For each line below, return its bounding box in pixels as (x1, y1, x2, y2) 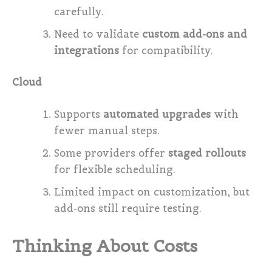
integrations (54, 44, 120, 58)
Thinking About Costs (12, 234, 197, 257)
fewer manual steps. (54, 124, 160, 138)
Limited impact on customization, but (54, 186, 250, 199)
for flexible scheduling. (54, 163, 176, 177)
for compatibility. (119, 44, 214, 58)
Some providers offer (54, 147, 169, 160)
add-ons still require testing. (54, 202, 202, 216)
